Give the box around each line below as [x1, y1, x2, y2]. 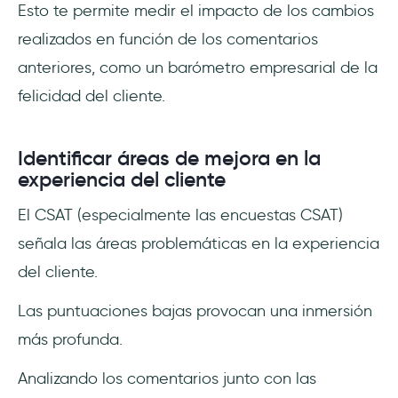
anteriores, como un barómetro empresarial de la [18, 57, 378, 77]
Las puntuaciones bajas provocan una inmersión [18, 300, 372, 321]
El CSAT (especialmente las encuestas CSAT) [18, 204, 343, 225]
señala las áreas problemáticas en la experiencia [18, 233, 379, 253]
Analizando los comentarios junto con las [18, 368, 316, 388]
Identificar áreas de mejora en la [18, 145, 321, 171]
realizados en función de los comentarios [18, 28, 318, 49]
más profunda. [18, 329, 127, 349]
